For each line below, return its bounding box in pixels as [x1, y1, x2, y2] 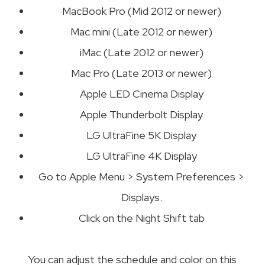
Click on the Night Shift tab [78, 211, 205, 225]
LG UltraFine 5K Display [86, 128, 196, 142]
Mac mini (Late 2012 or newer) [70, 24, 212, 38]
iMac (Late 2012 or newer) [79, 45, 203, 59]
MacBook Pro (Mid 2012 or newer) [62, 4, 221, 18]
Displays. [121, 190, 162, 204]
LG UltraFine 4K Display [86, 148, 197, 163]
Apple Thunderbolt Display [80, 107, 203, 121]
